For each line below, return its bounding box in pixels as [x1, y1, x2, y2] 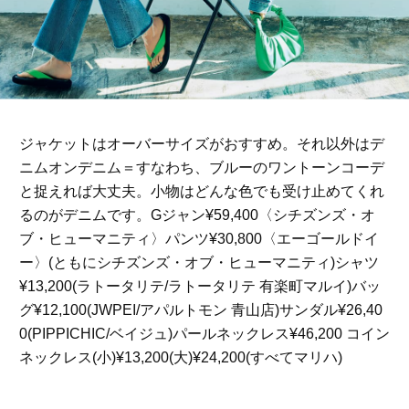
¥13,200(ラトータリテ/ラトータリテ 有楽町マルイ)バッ [18, 278, 381, 295]
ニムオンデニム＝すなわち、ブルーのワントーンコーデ [18, 160, 384, 176]
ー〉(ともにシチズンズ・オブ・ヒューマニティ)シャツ [18, 255, 379, 271]
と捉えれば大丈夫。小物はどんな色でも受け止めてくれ [18, 184, 384, 200]
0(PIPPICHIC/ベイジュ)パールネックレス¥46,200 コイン [18, 326, 390, 342]
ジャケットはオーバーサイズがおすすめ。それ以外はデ [18, 136, 384, 152]
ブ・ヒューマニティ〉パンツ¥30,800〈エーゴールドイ [18, 231, 379, 247]
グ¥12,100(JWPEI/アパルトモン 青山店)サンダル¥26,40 [18, 302, 383, 319]
